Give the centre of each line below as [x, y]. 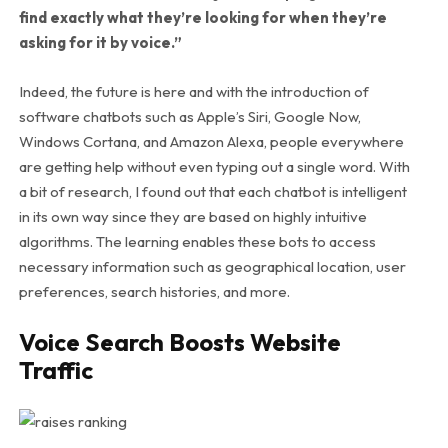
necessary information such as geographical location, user [212, 266]
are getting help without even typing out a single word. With [214, 166]
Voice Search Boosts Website [179, 341]
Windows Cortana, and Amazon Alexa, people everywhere [211, 141]
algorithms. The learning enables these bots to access [197, 241]
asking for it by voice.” [100, 42]
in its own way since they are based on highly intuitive [192, 216]
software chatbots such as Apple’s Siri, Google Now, [189, 116]
